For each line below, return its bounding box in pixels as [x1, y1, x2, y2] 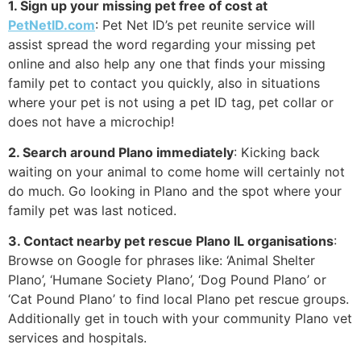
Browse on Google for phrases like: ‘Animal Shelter [8, 252, 315, 269]
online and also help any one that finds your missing [8, 55, 326, 72]
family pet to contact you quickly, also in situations [8, 74, 320, 91]
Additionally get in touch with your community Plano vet [8, 310, 352, 327]
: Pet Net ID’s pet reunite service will [95, 16, 315, 33]
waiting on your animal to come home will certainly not [8, 163, 345, 180]
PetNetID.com [8, 16, 95, 33]
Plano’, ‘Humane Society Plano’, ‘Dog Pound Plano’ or [8, 272, 326, 288]
